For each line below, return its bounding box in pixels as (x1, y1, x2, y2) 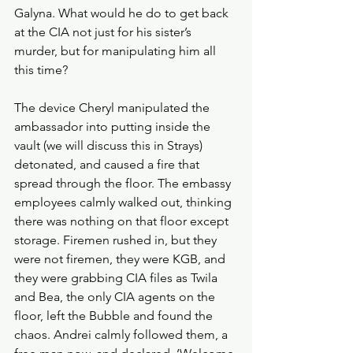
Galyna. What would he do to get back (14, 6, 232, 20)
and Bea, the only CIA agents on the (14, 289, 218, 304)
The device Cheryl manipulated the (14, 100, 213, 115)
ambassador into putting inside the (14, 119, 214, 134)
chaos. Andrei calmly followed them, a (14, 327, 231, 342)
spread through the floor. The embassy (14, 176, 234, 191)
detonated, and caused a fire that (14, 157, 203, 172)
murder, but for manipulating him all (14, 43, 219, 58)
